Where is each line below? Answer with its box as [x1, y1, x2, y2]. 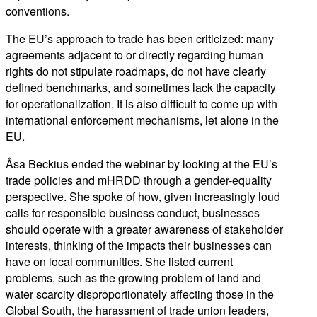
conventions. [6, 3, 69, 20]
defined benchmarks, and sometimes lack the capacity [6, 79, 276, 96]
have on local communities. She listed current [6, 253, 233, 270]
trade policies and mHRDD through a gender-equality [6, 172, 272, 189]
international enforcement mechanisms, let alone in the [6, 112, 279, 129]
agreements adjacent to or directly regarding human [6, 47, 263, 64]
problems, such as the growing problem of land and [6, 270, 261, 287]
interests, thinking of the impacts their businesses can [6, 237, 272, 254]
